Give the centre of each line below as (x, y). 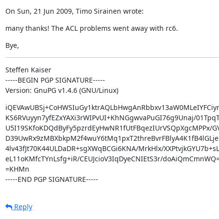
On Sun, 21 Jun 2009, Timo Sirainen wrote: (74, 11)
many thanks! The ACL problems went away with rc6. (91, 28)
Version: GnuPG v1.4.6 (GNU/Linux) (62, 90)
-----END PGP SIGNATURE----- (52, 179)
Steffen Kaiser (28, 70)
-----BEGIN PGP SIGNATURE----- (55, 80)
